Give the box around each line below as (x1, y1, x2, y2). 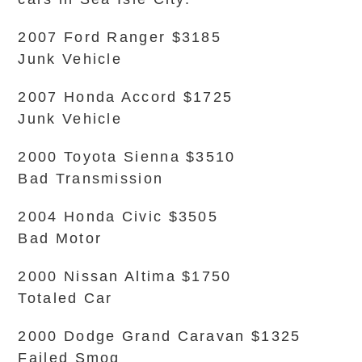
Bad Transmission (18, 170, 164, 187)
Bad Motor (18, 230, 103, 246)
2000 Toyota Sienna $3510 (18, 149, 236, 165)
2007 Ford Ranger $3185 (18, 29, 222, 45)
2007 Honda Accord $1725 (18, 89, 234, 105)
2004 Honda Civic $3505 (18, 208, 219, 225)
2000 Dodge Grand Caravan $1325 (18, 328, 301, 344)
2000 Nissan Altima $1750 (18, 268, 232, 284)
